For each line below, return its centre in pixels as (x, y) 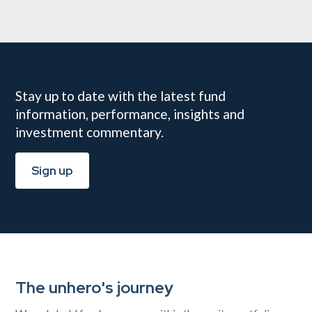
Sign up (53, 171)
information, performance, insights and (130, 114)
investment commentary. (90, 132)
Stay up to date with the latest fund (121, 96)
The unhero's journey (95, 288)
